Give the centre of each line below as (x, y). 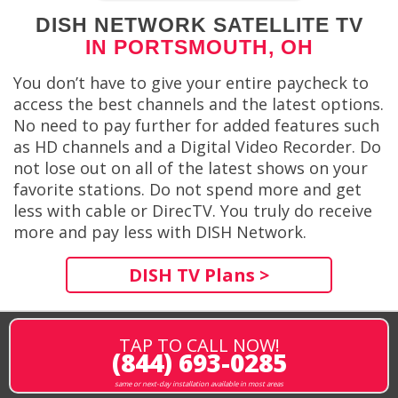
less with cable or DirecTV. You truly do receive (193, 211)
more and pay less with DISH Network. (160, 232)
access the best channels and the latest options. (199, 104)
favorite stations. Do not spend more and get (187, 190)
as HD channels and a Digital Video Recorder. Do (197, 147)
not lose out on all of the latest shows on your (191, 168)
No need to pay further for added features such (196, 126)
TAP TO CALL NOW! (199, 345)
